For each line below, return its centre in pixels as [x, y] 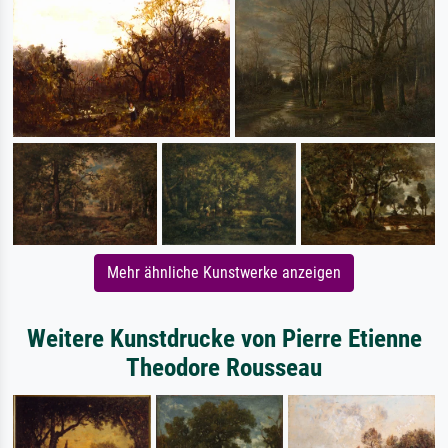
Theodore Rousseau [224, 368]
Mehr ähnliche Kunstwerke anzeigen [224, 273]
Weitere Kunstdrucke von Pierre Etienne [224, 339]
